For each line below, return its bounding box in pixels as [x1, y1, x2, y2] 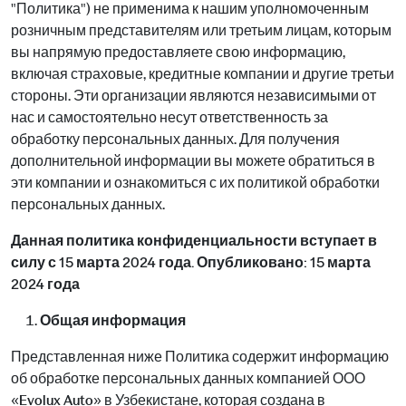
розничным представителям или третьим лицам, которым [11, 22, 391, 39]
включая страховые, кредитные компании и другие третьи [11, 65, 394, 82]
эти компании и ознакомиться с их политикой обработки [11, 174, 380, 191]
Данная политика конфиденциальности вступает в [11, 232, 377, 249]
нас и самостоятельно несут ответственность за [11, 109, 328, 126]
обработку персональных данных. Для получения [11, 130, 340, 148]
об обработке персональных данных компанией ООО [11, 370, 365, 387]
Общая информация [40, 312, 186, 329]
